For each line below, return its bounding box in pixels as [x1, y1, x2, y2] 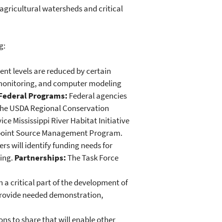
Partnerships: [14, 152, 66, 163]
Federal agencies [67, 90, 127, 101]
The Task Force [66, 152, 118, 163]
